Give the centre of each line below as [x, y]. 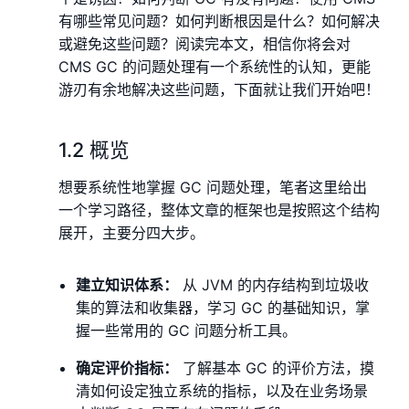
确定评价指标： [127, 368]
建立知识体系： [127, 285]
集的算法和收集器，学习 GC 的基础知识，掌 [223, 308]
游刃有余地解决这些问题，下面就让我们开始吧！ [219, 90]
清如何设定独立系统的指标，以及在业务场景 [222, 391]
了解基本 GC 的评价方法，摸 [277, 368]
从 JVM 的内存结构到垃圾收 [274, 285]
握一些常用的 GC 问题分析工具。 [187, 331]
